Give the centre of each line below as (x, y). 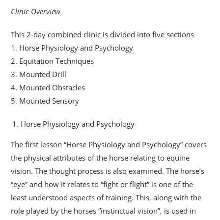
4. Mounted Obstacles (48, 87)
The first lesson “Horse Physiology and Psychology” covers (109, 144)
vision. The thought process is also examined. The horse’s (108, 171)
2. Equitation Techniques (53, 61)
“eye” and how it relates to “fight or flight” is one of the (102, 184)
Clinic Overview (36, 11)
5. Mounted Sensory (45, 100)
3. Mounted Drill (39, 74)
